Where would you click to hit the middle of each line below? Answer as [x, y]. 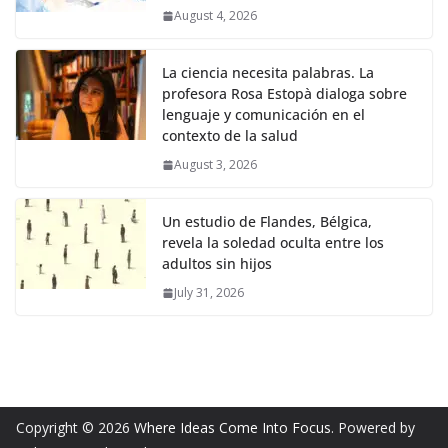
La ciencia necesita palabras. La [268, 73]
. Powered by [373, 428]
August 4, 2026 [215, 16]
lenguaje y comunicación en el [263, 115]
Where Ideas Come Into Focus [232, 428]
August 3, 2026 [215, 165]
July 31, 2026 [209, 293]
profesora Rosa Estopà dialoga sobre [284, 94]
